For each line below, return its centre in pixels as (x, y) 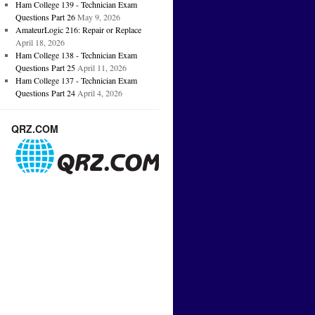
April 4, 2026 (99, 93)
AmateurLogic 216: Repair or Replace (78, 30)
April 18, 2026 (40, 43)
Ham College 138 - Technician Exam (76, 55)
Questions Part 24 (45, 93)
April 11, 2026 (102, 68)
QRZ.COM (35, 129)
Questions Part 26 (45, 17)
